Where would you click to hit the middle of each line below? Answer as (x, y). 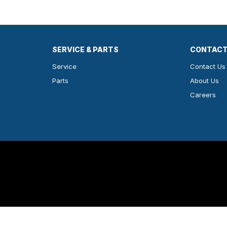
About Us (205, 81)
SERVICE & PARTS (85, 50)
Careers (203, 95)
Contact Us (208, 67)
